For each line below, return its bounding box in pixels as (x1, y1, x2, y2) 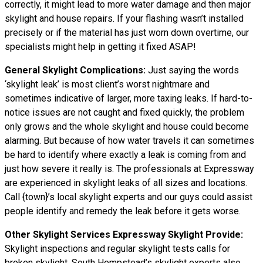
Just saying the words (146, 65, 239, 76)
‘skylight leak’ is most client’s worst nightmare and (5, 79, 210, 90)
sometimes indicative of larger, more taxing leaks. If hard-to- (5, 93, 252, 104)
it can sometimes (181, 135, 254, 146)
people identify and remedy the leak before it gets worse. (5, 205, 241, 217)
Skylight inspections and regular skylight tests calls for (5, 243, 230, 254)
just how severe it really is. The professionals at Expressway (5, 163, 254, 174)
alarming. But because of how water (5, 135, 153, 146)
